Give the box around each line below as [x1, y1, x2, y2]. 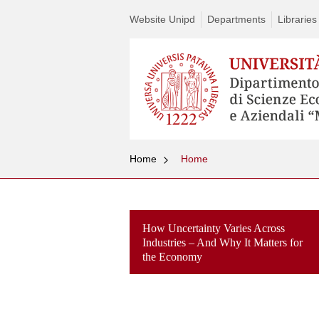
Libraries [278, 14, 317, 25]
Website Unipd [130, 14, 195, 25]
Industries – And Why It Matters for [142, 236, 303, 249]
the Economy [142, 251, 202, 263]
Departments [207, 14, 266, 25]
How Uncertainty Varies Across [142, 222, 285, 235]
